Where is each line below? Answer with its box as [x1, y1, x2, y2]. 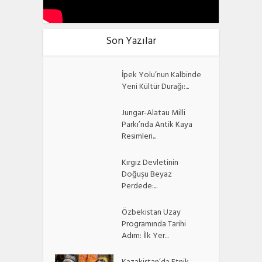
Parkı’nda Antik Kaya [122, 118, 193, 134]
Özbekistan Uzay [122, 205, 181, 222]
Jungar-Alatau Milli [122, 106, 186, 122]
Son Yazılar [106, 32, 156, 53]
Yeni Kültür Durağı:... [122, 80, 189, 96]
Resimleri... [122, 129, 157, 146]
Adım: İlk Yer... [122, 229, 169, 245]
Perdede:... [122, 179, 158, 195]
